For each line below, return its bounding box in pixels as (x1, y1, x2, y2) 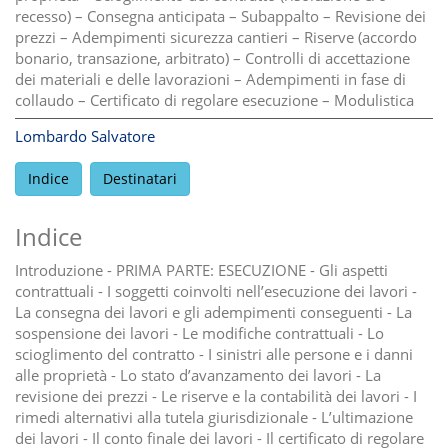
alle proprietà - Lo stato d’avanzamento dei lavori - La (15, 365, 381, 386)
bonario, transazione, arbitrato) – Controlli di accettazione (15, 48, 410, 69)
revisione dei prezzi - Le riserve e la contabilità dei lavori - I (15, 386, 417, 407)
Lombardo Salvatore (15, 126, 155, 147)
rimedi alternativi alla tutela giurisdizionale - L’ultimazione (15, 407, 413, 428)
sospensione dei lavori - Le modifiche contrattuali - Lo (15, 323, 384, 344)
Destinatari (103, 169, 177, 189)
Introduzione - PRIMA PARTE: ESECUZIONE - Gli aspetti (15, 260, 388, 281)
